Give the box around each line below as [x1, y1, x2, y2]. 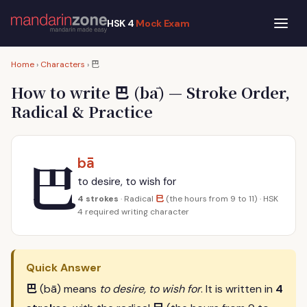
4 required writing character [77, 206, 189, 217]
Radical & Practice [11, 101, 153, 122]
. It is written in [201, 282, 275, 296]
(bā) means [37, 282, 99, 296]
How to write [11, 82, 114, 103]
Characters [40, 59, 85, 70]
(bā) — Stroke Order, [130, 82, 290, 103]
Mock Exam [136, 17, 190, 29]
